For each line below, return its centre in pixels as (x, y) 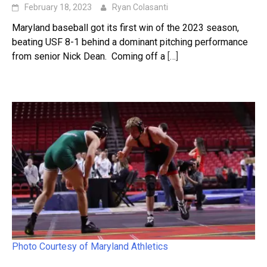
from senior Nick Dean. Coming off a (89, 56)
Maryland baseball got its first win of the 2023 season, (125, 27)
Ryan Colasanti (140, 7)
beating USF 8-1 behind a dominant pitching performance (130, 42)
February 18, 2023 (58, 7)
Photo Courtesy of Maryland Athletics (90, 247)
